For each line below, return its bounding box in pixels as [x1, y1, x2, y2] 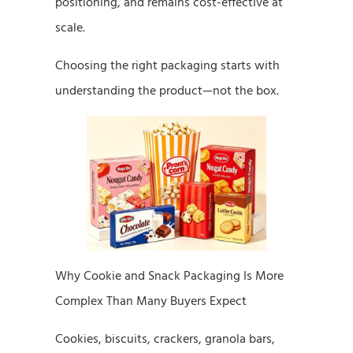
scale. [55, 18, 85, 36]
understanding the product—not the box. [55, 81, 279, 99]
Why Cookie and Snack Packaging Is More [55, 266, 284, 284]
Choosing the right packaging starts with [55, 56, 280, 74]
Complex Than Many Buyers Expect [55, 292, 247, 310]
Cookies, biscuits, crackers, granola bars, [55, 329, 275, 347]
